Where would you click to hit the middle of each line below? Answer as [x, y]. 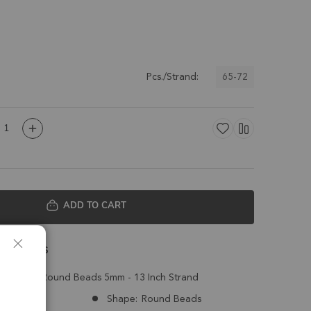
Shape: [122, 299]
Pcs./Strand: [172, 77]
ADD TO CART [94, 205]
